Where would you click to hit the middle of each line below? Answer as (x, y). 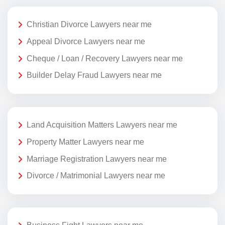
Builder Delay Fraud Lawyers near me (94, 75)
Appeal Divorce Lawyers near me (86, 41)
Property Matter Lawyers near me (85, 142)
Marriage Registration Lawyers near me (97, 159)
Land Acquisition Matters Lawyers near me (102, 125)
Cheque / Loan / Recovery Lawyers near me (105, 58)
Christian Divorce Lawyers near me (89, 25)
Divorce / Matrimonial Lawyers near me (96, 176)
